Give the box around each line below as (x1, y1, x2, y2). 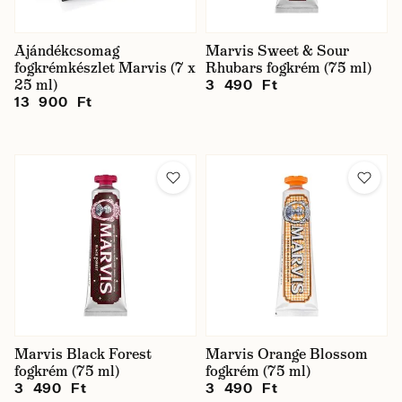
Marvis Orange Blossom (205, 345, 368, 363)
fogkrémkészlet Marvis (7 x (14, 58, 196, 77)
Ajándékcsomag (14, 41, 119, 60)
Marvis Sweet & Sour (205, 41, 349, 60)
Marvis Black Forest (14, 345, 152, 363)
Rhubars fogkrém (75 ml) (205, 58, 371, 77)
